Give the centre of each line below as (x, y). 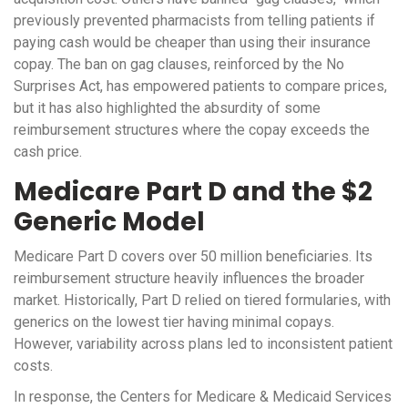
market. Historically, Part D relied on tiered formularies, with (202, 301)
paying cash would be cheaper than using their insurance (192, 43)
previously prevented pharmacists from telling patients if (194, 21)
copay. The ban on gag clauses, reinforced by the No (179, 65)
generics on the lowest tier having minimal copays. (174, 322)
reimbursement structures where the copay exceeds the (192, 130)
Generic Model (109, 222)
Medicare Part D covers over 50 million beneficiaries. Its (193, 257)
